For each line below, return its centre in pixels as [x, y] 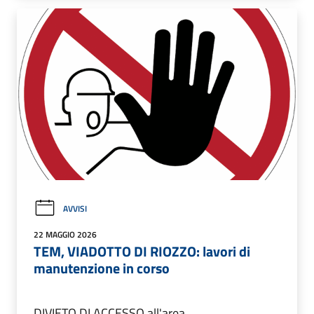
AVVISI [75, 208]
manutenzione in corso [102, 268]
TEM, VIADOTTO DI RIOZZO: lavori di [142, 251]
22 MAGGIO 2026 [65, 234]
